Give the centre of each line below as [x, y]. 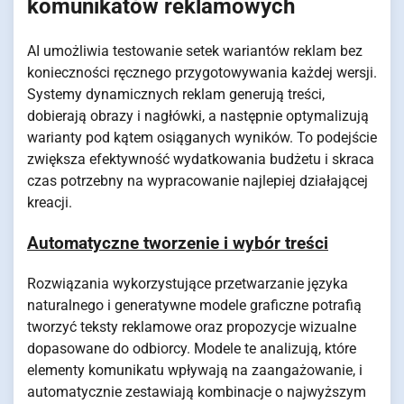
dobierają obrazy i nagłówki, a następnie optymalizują [198, 116]
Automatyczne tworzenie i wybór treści [178, 243]
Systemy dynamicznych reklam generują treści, [176, 95]
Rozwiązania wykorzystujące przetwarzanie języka [188, 283]
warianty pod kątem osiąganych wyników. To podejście [202, 138]
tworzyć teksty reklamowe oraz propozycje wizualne [192, 326]
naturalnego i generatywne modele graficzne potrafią [194, 305]
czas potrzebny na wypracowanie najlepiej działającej [197, 181]
